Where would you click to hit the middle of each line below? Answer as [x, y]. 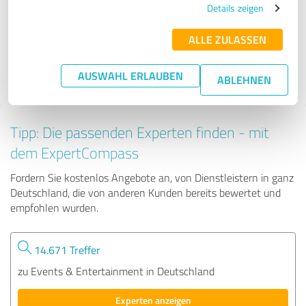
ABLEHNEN [244, 80]
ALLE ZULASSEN [227, 39]
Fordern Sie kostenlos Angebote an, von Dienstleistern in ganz [152, 177]
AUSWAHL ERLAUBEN [130, 75]
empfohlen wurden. [54, 207]
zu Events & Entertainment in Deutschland [116, 271]
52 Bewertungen [61, 42]
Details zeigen [235, 8]
